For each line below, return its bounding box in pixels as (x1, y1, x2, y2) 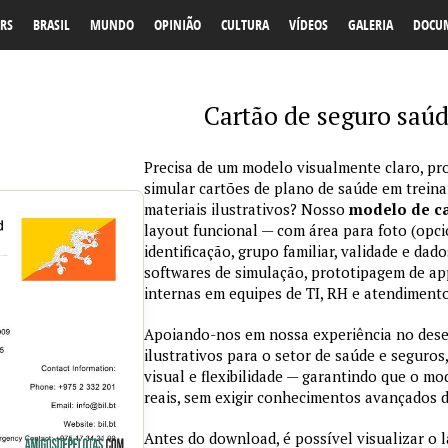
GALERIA (348, 15, 393, 34)
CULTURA (221, 15, 269, 34)
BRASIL (33, 15, 70, 34)
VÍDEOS (289, 15, 328, 34)
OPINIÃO (154, 15, 201, 34)
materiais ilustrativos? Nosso (144, 199, 349, 219)
